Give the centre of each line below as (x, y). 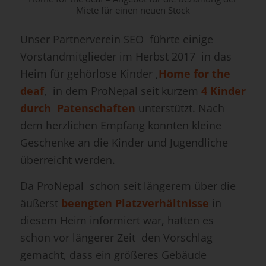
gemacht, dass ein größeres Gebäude (113, 255)
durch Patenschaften (77, 108)
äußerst (39, 203)
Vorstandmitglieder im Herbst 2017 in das (126, 56)
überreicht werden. (67, 159)
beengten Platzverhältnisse (133, 203)
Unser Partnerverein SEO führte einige (116, 39)
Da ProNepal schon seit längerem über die (128, 186)
